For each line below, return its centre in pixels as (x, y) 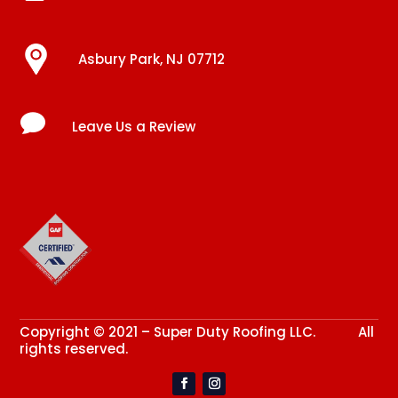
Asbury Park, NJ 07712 (151, 60)
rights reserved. (74, 348)
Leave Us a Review (133, 127)
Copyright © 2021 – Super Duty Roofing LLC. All (197, 331)
